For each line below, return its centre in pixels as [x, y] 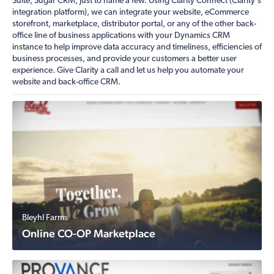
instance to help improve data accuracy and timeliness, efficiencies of [137, 47]
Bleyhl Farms [45, 218]
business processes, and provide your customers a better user [124, 59]
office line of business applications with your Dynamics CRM [121, 36]
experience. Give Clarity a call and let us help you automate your [128, 71]
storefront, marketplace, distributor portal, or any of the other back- [134, 24]
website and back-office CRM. [66, 82]
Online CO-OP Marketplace [89, 233]
